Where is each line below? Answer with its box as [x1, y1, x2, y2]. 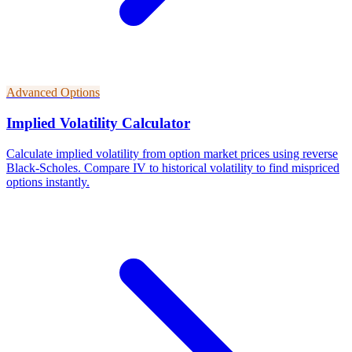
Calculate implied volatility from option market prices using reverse [6, 146, 338, 160]
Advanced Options [6, 86, 100, 100]
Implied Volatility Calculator [6, 115, 190, 132]
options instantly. [6, 174, 90, 189]
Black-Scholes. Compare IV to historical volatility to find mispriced [6, 160, 339, 174]
